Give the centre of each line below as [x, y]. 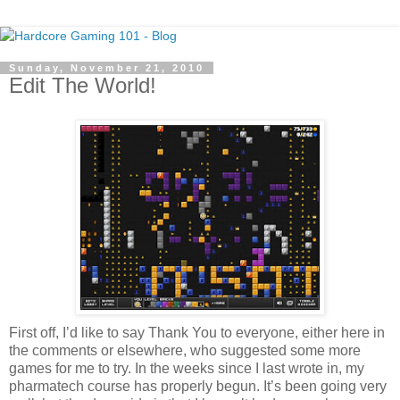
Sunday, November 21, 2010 [107, 68]
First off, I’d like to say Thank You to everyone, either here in [197, 332]
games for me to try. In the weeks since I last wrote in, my [187, 368]
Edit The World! [83, 85]
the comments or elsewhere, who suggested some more [185, 350]
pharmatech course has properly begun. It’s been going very [198, 386]
